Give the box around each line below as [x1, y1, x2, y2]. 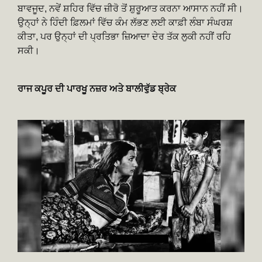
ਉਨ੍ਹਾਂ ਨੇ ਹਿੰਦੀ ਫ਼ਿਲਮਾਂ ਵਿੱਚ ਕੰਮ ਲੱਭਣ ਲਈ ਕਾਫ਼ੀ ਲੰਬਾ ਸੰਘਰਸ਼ [18, 17, 233, 27]
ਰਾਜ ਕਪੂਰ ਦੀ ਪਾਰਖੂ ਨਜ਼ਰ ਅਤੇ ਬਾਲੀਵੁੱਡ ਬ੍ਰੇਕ [18, 83, 176, 94]
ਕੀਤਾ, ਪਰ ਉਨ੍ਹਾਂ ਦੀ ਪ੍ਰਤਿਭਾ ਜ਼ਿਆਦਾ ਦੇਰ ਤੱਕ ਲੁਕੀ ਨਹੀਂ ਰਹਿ [18, 31, 231, 42]
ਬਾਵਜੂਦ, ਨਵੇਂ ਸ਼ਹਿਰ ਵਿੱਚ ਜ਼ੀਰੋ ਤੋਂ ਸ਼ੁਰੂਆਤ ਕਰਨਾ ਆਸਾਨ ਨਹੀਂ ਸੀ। [18, 3, 243, 13]
